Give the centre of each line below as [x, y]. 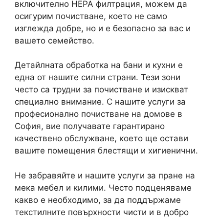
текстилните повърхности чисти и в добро [102, 212]
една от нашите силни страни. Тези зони [98, 77]
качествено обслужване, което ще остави [101, 138]
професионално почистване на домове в [99, 114]
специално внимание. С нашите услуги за [100, 102]
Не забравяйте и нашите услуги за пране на [105, 175]
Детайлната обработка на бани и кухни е [99, 65]
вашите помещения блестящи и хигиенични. [106, 151]
